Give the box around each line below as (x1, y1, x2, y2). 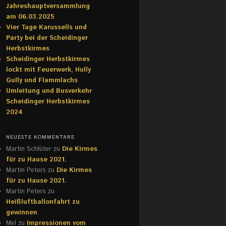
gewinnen (6, 208, 37, 218)
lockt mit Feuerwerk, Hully (6, 65, 91, 75)
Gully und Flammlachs (6, 75, 78, 85)
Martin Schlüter (6, 144, 51, 154)
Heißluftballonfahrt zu (6, 197, 80, 207)
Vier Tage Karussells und (6, 22, 87, 32)
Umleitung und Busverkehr (6, 86, 92, 96)
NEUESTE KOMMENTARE (6, 134, 75, 141)
